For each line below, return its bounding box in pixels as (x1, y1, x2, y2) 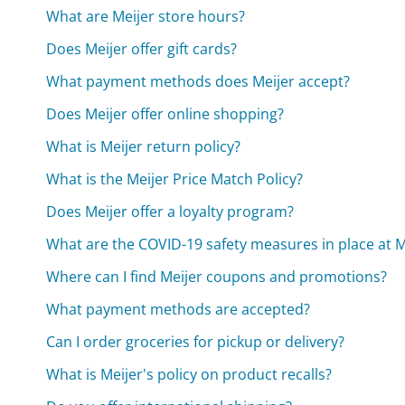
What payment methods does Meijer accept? (46, 71, 351, 91)
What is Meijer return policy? (46, 136, 241, 156)
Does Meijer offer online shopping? (46, 103, 285, 124)
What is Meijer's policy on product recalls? (46, 363, 333, 384)
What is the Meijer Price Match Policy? (46, 168, 304, 189)
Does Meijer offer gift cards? (46, 38, 238, 59)
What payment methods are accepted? (46, 298, 311, 319)
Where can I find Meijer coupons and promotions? (46, 266, 388, 287)
